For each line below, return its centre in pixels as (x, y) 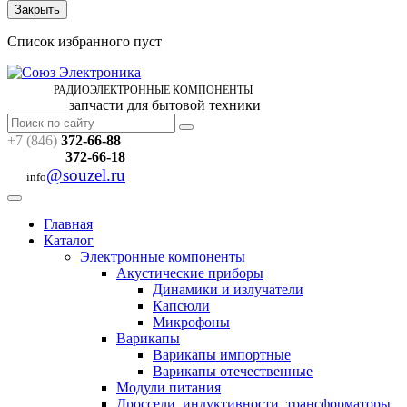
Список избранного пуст (84, 41)
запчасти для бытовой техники (134, 105)
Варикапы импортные (222, 355)
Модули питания (169, 387)
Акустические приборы (190, 273)
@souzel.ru (86, 175)
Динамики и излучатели (228, 289)
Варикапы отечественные (233, 371)
